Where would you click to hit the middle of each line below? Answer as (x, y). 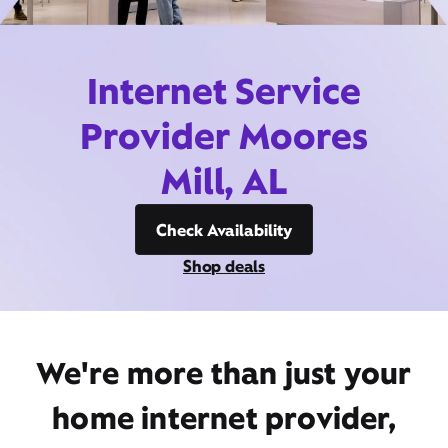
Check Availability (224, 230)
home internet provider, (224, 418)
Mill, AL (224, 181)
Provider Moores (224, 136)
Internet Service (224, 91)
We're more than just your (224, 373)
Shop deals (224, 266)
